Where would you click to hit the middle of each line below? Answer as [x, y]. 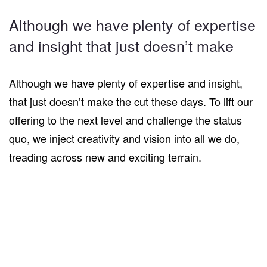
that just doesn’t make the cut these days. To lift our [131, 101]
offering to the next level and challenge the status [125, 120]
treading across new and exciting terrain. [105, 157]
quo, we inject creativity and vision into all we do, [124, 138]
